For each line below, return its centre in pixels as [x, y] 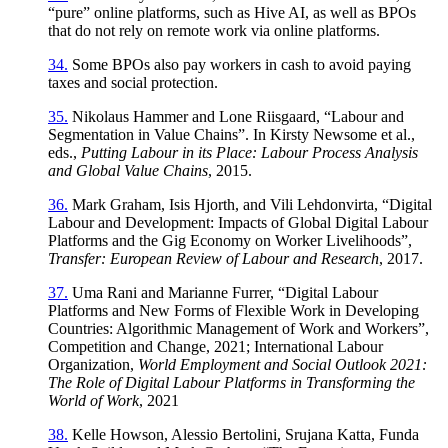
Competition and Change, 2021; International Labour [215, 346]
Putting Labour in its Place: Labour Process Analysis [249, 152]
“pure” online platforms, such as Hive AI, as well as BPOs [232, 12]
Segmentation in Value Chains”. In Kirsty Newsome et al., [231, 134]
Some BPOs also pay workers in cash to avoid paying [239, 64]
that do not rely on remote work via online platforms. [214, 30]
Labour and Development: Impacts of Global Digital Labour [238, 222]
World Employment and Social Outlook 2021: [282, 364]
